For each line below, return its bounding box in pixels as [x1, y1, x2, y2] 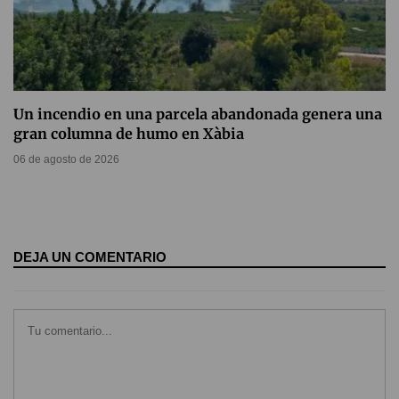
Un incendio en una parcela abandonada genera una [13, 105, 382, 124]
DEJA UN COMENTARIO [13, 249, 167, 265]
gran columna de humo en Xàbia [13, 125, 244, 143]
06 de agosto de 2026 [13, 153, 119, 167]
